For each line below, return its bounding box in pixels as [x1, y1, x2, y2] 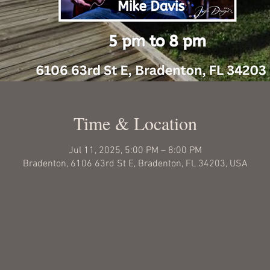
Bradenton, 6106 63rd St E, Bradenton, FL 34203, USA [22, 158, 248, 170]
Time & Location [73, 111, 197, 135]
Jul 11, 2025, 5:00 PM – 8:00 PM [68, 145, 202, 157]
